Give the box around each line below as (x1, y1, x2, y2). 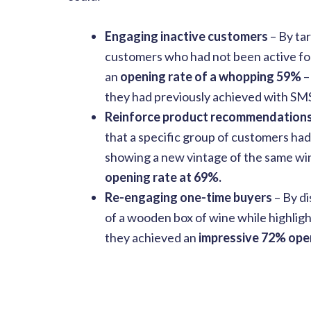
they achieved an (105, 230, 199, 246)
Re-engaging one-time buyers (105, 190, 274, 205)
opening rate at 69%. (105, 169, 221, 185)
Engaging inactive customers (105, 28, 268, 44)
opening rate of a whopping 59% (120, 69, 301, 85)
